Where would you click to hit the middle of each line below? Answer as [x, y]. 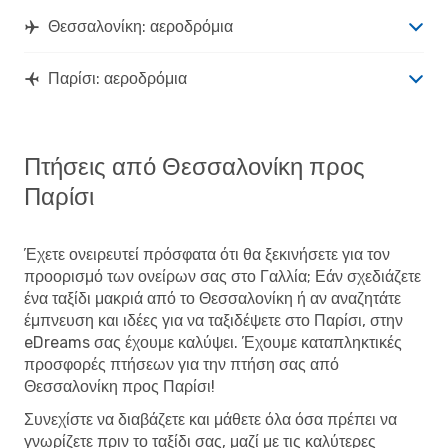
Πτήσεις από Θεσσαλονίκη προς [194, 166]
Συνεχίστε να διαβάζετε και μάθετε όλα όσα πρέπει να [210, 419]
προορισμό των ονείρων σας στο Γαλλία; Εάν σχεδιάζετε [222, 276]
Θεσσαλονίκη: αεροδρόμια [140, 26]
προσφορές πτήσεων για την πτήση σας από [181, 364]
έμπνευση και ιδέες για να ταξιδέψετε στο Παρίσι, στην [213, 320]
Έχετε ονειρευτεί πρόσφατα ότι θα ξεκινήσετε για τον [207, 254]
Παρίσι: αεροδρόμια [117, 78]
